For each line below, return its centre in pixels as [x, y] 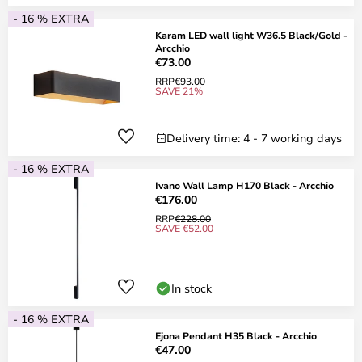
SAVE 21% [179, 90]
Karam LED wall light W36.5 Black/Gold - [251, 35]
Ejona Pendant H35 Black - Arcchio [236, 335]
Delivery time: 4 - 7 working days [254, 138]
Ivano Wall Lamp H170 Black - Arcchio [244, 185]
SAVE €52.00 [184, 228]
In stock [192, 288]
